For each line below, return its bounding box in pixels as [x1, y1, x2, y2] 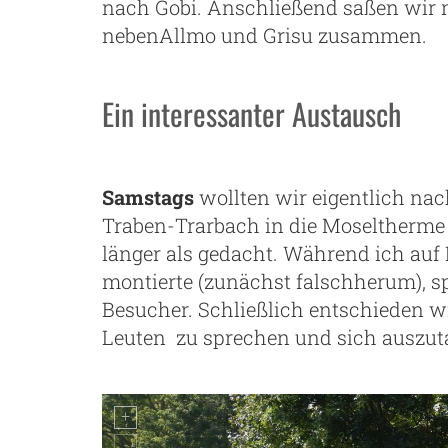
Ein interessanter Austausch [102, 91, 401, 137]
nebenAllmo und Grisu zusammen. [102, 22, 427, 49]
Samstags [102, 184, 199, 211]
